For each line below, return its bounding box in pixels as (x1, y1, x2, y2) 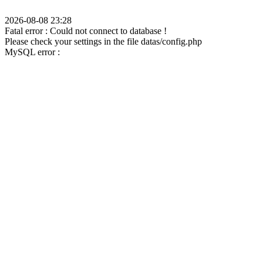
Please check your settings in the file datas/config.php (5, 36, 202, 46)
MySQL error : (5, 47, 60, 57)
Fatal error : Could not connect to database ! (5, 26, 167, 36)
